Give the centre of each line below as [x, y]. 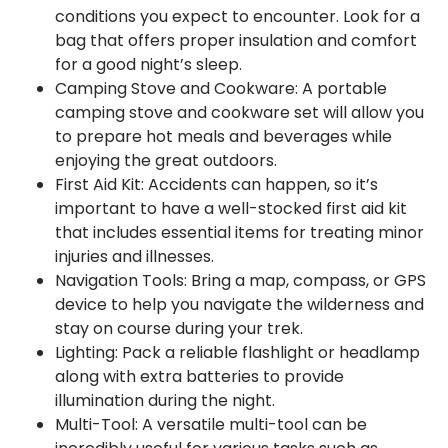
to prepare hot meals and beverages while [223, 136]
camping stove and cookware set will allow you [239, 112]
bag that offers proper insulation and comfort [236, 40]
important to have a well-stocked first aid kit [231, 208]
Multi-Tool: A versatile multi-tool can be [211, 424]
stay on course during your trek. [179, 328]
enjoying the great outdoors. [166, 160]
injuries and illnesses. [134, 256]
